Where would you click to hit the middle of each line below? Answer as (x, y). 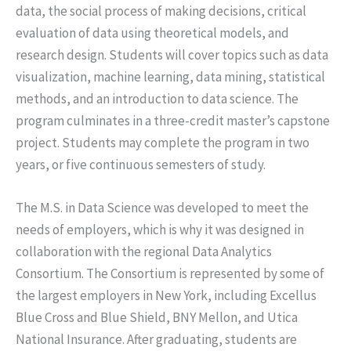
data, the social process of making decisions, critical (161, 11)
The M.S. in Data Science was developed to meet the (162, 208)
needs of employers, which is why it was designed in (160, 230)
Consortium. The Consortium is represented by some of (170, 274)
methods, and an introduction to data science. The (157, 99)
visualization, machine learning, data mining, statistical (170, 77)
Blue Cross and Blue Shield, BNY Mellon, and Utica (157, 318)
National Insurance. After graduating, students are (156, 340)
